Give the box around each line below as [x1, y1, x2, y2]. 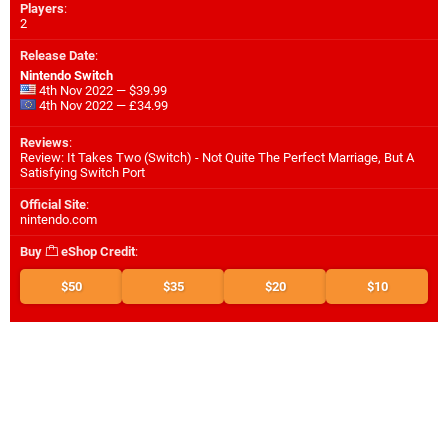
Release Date [20, 47, 95, 63]
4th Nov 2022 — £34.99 [36, 97, 168, 113]
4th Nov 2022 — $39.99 [36, 82, 167, 98]
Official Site [20, 196, 86, 212]
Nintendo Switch [20, 67, 113, 83]
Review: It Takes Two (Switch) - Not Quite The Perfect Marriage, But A [20, 149, 414, 165]
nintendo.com [20, 211, 97, 227]
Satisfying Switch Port [20, 164, 145, 180]
